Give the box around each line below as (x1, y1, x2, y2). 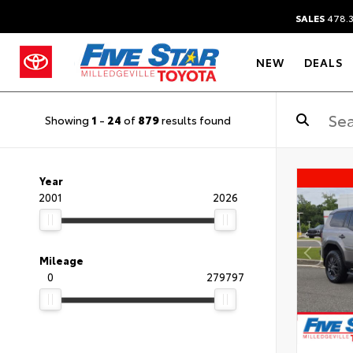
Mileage (39, 253, 84, 267)
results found (159, 111, 231, 128)
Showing (45, 111, 91, 128)
